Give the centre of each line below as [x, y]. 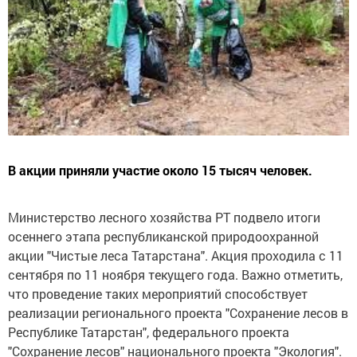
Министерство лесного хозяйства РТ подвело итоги [164, 218]
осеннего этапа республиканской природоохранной [163, 237]
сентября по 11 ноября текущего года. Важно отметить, [175, 275]
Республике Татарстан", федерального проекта [149, 332]
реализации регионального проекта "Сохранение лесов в [178, 313]
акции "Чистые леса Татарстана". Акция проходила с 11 [176, 256]
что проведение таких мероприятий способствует [158, 294]
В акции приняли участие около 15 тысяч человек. [160, 171]
